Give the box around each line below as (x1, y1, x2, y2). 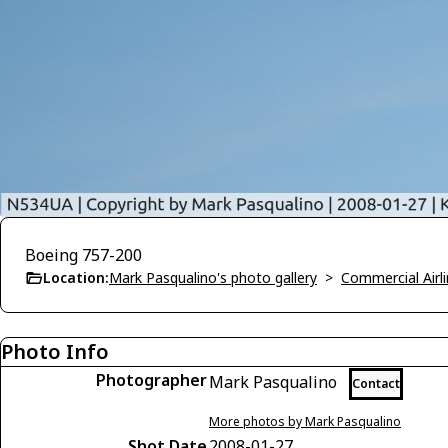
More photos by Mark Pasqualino (209, 413, 401, 431)
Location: (43, 268, 109, 288)
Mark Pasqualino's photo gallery (109, 268, 317, 288)
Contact (352, 375, 400, 393)
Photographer (96, 369, 207, 392)
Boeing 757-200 (25, 244, 142, 267)
